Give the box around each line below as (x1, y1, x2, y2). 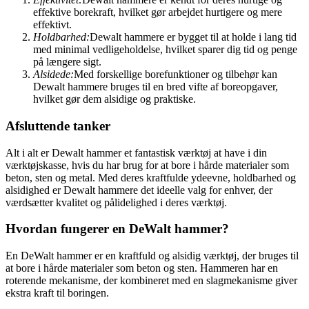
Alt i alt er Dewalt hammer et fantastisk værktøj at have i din (6, 146, 267, 159)
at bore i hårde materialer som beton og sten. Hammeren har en (6, 262, 278, 275)
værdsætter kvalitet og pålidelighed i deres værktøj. (6, 196, 227, 208)
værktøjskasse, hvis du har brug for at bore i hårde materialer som (6, 159, 289, 171)
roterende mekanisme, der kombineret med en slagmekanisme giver (6, 275, 297, 287)
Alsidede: (33, 68, 74, 81)
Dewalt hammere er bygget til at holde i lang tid (90, 31, 297, 43)
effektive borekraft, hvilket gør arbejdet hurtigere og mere (33, 6, 282, 19)
